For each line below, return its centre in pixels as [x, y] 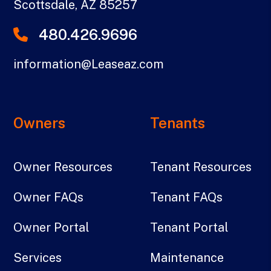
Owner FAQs [49, 197]
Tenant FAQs [186, 197]
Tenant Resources [201, 167]
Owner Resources [63, 167]
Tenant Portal [189, 227]
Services [38, 257]
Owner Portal [52, 227]
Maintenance [187, 257]
